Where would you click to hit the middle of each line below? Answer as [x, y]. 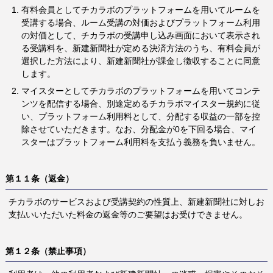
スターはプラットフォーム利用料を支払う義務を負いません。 [141, 142]
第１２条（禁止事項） [48, 251]
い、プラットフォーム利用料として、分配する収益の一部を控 [141, 117]
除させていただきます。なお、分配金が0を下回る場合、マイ [139, 129]
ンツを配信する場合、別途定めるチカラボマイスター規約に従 [141, 104]
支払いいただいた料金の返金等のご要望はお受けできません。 [128, 215]
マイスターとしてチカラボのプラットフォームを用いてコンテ [141, 91]
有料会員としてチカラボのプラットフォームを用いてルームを [141, 10]
